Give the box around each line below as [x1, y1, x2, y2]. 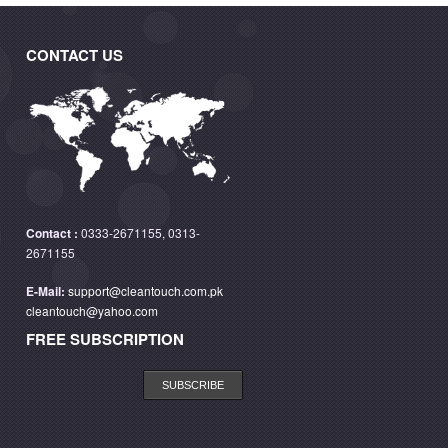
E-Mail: [26, 282, 68, 300]
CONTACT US [26, 44, 123, 66]
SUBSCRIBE [162, 379, 224, 391]
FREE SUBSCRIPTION [26, 328, 184, 350]
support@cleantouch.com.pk [68, 282, 223, 299]
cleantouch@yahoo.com [26, 302, 158, 319]
